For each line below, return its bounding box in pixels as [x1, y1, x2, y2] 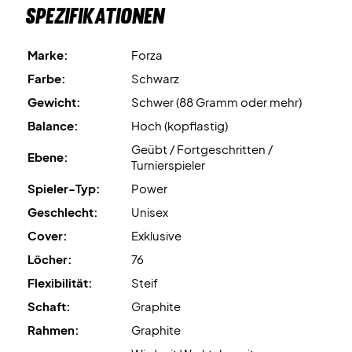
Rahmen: [27, 322, 79, 338]
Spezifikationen [25, 2, 164, 30]
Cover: [27, 228, 68, 244]
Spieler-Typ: [27, 181, 101, 196]
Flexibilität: [27, 275, 93, 291]
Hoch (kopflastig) [131, 118, 228, 134]
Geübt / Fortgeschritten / [131, 141, 273, 157]
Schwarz [131, 71, 179, 86]
